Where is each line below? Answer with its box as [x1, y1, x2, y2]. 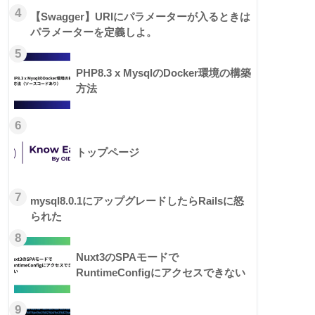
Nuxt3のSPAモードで [76, 251, 179, 264]
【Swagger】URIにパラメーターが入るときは [30, 11, 250, 23]
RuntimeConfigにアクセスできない [76, 266, 245, 279]
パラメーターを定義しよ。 [30, 26, 157, 39]
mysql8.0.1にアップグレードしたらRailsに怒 [30, 195, 244, 207]
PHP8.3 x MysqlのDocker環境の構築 [76, 67, 251, 79]
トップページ [76, 146, 139, 159]
